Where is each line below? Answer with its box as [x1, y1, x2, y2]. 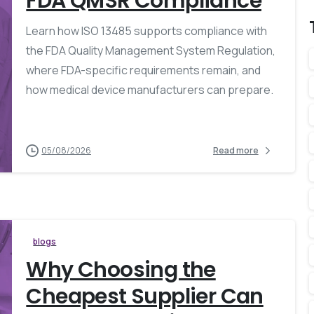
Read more [212, 144, 259, 157]
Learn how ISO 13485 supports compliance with [26, 22, 268, 39]
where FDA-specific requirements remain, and [26, 62, 261, 78]
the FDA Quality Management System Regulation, [26, 42, 276, 58]
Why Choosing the [26, 254, 216, 285]
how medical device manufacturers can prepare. [26, 81, 274, 97]
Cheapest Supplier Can [26, 281, 264, 311]
